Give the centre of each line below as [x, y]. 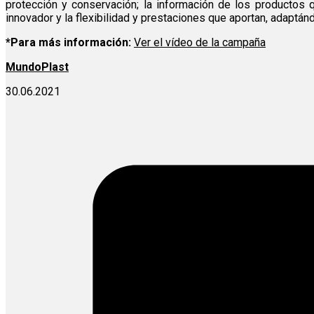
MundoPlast [37, 67]
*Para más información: [68, 43]
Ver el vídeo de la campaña [200, 43]
